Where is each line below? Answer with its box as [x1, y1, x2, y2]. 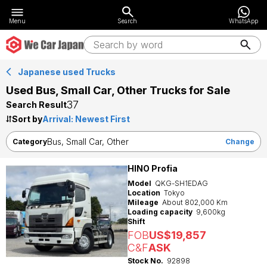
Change [225, 136, 254, 146]
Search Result [6, 100, 67, 110]
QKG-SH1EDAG [155, 179, 208, 188]
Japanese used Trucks [18, 67, 116, 77]
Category [13, 136, 47, 146]
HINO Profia [128, 163, 178, 173]
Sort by [12, 114, 42, 124]
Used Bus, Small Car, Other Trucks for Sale [6, 84, 230, 97]
